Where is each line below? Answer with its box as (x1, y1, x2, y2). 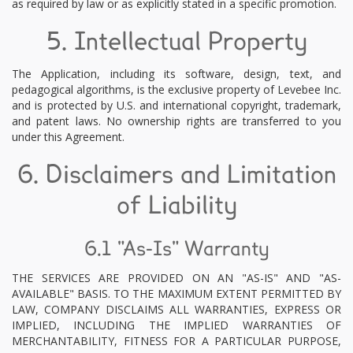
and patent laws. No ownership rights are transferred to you (12, 113, 341, 128)
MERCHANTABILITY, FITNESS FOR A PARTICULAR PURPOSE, (12, 333, 341, 348)
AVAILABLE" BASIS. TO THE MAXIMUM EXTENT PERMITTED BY (12, 286, 341, 301)
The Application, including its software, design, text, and (12, 66, 341, 81)
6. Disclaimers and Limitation (17, 164, 336, 188)
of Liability (116, 195, 237, 218)
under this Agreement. (12, 129, 124, 144)
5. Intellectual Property (46, 31, 307, 54)
